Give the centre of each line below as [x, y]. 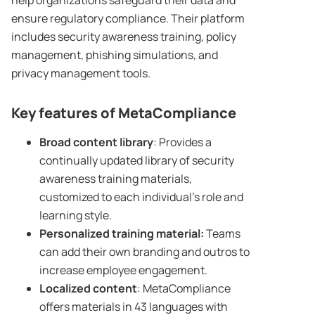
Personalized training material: [122, 234]
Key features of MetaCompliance [124, 113]
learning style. [76, 216]
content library [113, 142]
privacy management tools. [82, 73]
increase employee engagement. [123, 270]
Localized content [88, 289]
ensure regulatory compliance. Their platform [128, 19]
